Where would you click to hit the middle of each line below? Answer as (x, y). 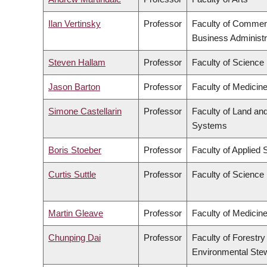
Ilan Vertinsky (74, 24)
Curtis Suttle (72, 175)
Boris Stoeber (75, 150)
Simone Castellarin (85, 111)
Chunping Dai (74, 238)
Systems (209, 126)
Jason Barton (74, 87)
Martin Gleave (76, 213)
